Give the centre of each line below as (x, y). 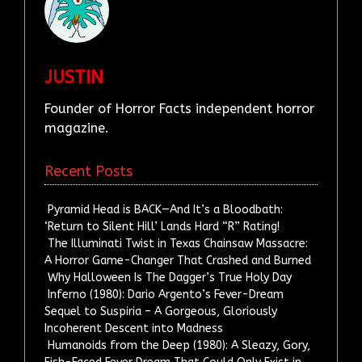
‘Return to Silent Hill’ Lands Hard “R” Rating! (162, 226)
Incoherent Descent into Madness (134, 328)
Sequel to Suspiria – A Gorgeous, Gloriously (161, 311)
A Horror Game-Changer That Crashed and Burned (178, 260)
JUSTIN (74, 78)
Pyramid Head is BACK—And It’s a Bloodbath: (165, 209)
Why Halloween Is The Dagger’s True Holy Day (169, 277)
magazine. (77, 128)
